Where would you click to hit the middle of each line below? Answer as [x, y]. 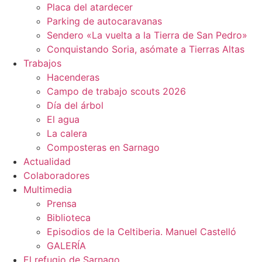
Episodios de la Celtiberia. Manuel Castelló [142, 232]
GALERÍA [66, 246]
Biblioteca [69, 218]
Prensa [62, 204]
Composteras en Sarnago [103, 147]
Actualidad [47, 161]
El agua [63, 119]
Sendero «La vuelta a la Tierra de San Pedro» [147, 35]
